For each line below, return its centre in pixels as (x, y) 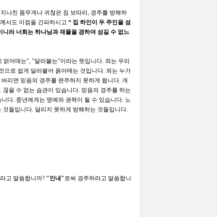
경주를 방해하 (109, 12)
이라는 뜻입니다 (81, 61)
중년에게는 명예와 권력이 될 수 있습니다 (69, 100)
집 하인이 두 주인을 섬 (102, 22)
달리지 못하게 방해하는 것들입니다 (81, 109)
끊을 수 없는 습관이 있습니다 (41, 90)
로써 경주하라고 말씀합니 (98, 178)
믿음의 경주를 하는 (106, 90)
